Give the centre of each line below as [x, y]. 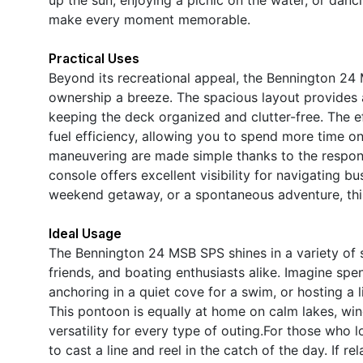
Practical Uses [94, 58]
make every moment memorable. [149, 19]
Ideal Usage [85, 233]
